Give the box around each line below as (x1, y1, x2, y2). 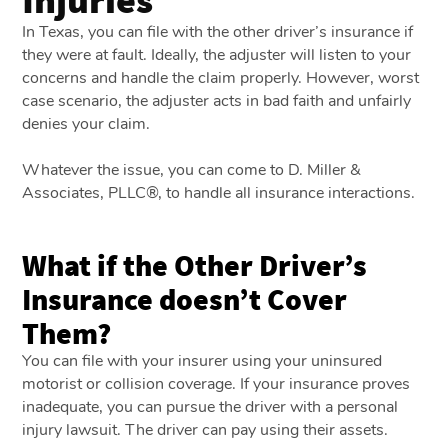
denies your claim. (22, 112, 151, 135)
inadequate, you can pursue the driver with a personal (22, 395, 399, 418)
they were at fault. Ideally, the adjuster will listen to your (22, 43, 412, 66)
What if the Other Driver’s (22, 245, 368, 284)
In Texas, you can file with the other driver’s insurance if (22, 20, 414, 43)
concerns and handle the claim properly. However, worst (22, 66, 420, 89)
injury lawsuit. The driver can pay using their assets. (22, 418, 389, 441)
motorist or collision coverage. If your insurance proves (22, 372, 411, 395)
